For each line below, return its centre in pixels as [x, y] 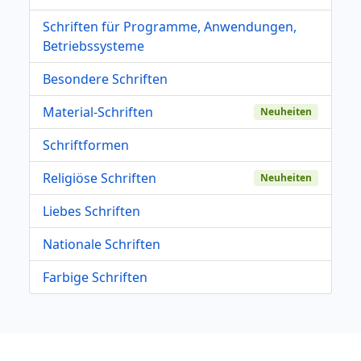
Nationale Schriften [102, 244]
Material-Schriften [98, 112]
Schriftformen [86, 145]
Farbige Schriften [95, 277]
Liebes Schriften [91, 211]
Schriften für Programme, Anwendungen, [170, 26]
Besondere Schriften [105, 79]
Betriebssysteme [93, 46]
